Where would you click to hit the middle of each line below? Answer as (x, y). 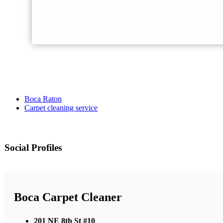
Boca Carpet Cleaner (68, 197)
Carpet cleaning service (61, 108)
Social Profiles (33, 147)
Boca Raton (43, 99)
